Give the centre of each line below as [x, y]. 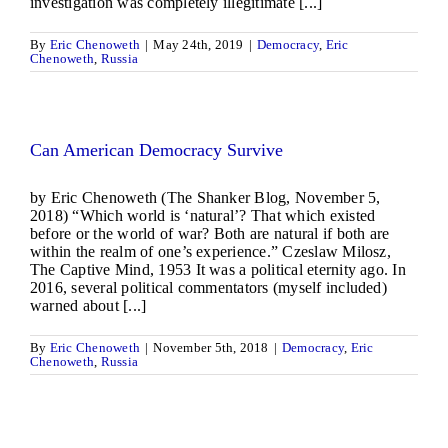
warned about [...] [88, 305]
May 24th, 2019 [198, 44]
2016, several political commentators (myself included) [208, 287]
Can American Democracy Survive [156, 150]
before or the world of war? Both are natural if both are [210, 233]
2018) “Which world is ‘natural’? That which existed [203, 215]
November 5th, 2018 [211, 347]
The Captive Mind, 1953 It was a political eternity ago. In [218, 269]
